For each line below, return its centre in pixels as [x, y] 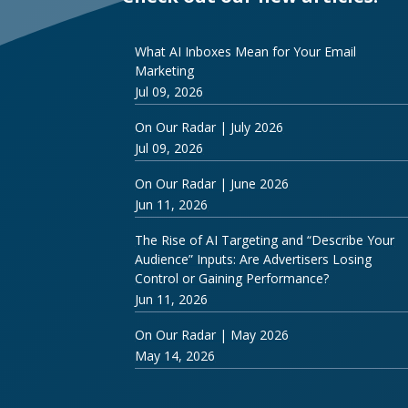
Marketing [165, 70]
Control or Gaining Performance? [232, 278]
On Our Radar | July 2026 [209, 127]
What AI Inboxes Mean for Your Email [246, 51]
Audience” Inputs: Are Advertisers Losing [254, 259]
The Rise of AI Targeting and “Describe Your [265, 240]
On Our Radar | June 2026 [212, 183]
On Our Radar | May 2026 [212, 334]
